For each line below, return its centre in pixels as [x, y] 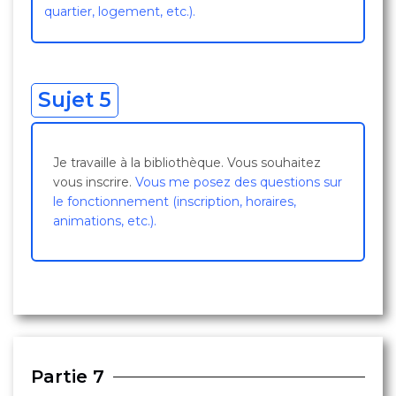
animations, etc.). [105, 221]
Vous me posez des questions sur [239, 182]
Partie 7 [68, 377]
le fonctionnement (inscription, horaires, [175, 202]
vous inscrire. [94, 182]
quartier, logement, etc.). [120, 11]
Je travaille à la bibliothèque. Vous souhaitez [187, 163]
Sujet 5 [75, 100]
